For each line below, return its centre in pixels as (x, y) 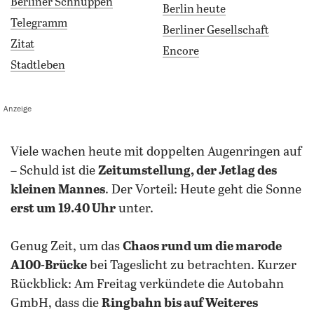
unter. (135, 209)
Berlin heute (194, 9)
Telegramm (39, 23)
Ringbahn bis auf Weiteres (180, 303)
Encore (181, 52)
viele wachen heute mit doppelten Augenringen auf (15, 152)
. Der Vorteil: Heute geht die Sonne (203, 190)
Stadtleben (38, 66)
